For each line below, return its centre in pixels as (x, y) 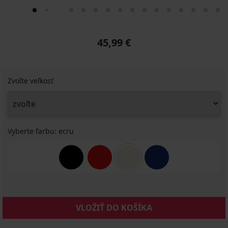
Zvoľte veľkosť (31, 81)
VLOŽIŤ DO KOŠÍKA (114, 208)
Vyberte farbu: (33, 131)
